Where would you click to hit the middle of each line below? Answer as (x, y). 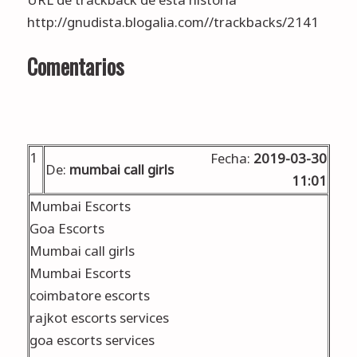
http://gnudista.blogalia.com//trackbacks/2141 (173, 22)
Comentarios (75, 67)
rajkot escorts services (99, 318)
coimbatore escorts (89, 296)
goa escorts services (92, 340)
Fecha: (231, 159)
